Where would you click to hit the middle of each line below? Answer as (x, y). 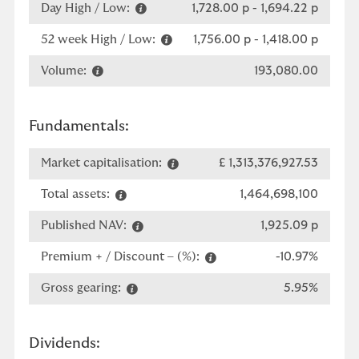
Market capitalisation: (103, 163)
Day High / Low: (87, 8)
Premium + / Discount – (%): (122, 257)
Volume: (65, 71)
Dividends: (65, 344)
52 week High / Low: (100, 39)
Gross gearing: (83, 288)
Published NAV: (85, 226)
